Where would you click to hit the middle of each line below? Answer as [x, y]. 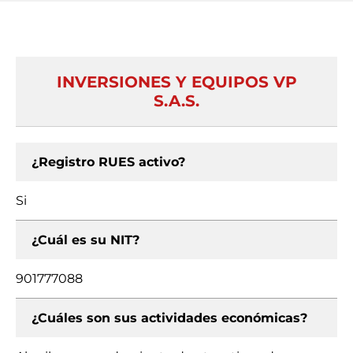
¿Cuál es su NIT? [85, 240]
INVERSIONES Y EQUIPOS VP [176, 82]
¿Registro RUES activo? [108, 162]
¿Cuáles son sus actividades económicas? [169, 318]
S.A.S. [176, 101]
